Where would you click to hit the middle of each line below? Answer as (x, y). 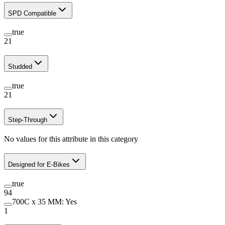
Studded (20, 66)
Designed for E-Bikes (39, 164)
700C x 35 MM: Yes (44, 201)
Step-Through (28, 120)
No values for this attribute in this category (71, 139)
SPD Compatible (32, 13)
